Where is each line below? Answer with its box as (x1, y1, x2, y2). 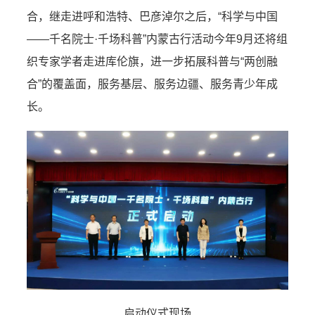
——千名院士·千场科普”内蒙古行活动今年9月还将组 (27, 33, 288, 45)
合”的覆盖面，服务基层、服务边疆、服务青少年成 (27, 78, 278, 90)
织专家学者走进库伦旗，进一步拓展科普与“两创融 (27, 56, 278, 67)
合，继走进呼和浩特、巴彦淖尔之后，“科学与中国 (27, 11, 278, 22)
